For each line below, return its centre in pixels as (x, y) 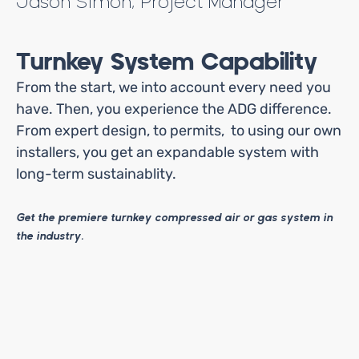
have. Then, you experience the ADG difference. (174, 109)
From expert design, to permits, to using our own (179, 131)
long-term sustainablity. (98, 174)
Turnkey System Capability (167, 63)
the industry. (52, 236)
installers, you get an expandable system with (167, 153)
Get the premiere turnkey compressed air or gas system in (174, 218)
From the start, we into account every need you (173, 88)
